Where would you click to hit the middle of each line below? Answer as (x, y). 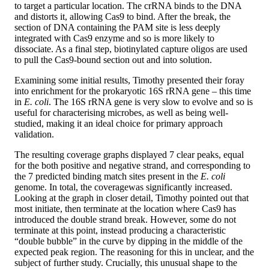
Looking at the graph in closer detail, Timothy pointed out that (131, 198)
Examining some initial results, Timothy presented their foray (129, 80)
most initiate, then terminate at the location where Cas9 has (125, 209)
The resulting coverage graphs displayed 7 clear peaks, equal (129, 155)
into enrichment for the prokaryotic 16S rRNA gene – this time (133, 91)
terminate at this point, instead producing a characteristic (120, 231)
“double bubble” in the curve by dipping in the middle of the (128, 241)
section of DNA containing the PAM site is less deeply (117, 28)
